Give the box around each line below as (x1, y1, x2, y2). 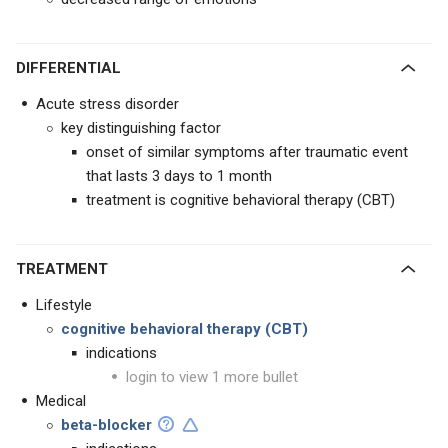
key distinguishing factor (61, 119, 221, 137)
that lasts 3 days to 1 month (86, 167, 272, 185)
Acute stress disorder (36, 95, 179, 113)
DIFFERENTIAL (26, 59, 121, 77)
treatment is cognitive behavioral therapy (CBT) (86, 191, 395, 209)
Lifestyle (36, 296, 92, 314)
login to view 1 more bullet (126, 368, 298, 386)
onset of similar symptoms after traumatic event (86, 143, 408, 161)
